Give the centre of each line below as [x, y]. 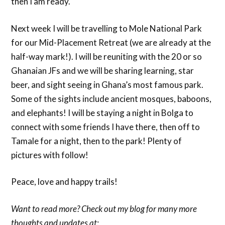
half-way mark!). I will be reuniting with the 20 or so [107, 56]
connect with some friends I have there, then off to [106, 127]
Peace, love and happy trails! [65, 182]
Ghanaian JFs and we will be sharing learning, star [103, 70]
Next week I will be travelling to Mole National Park [107, 28]
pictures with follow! [50, 155]
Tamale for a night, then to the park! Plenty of [97, 141]
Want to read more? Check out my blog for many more [104, 208]
